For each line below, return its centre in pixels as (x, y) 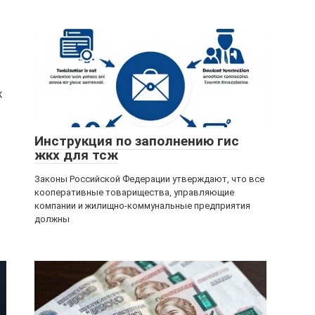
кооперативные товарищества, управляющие (134, 192)
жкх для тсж (76, 155)
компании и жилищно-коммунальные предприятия (142, 206)
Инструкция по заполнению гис (137, 141)
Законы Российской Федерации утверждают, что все (149, 179)
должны (52, 219)
